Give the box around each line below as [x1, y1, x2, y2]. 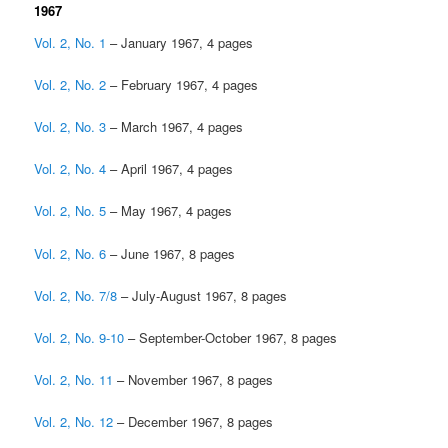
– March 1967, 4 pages [106, 117, 244, 137]
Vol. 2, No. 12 [34, 412, 114, 432]
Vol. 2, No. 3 [34, 117, 107, 137]
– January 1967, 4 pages [106, 32, 254, 52]
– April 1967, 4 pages [106, 159, 234, 179]
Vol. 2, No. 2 [34, 75, 107, 95]
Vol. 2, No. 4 [34, 159, 107, 179]
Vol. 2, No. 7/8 [34, 285, 118, 305]
